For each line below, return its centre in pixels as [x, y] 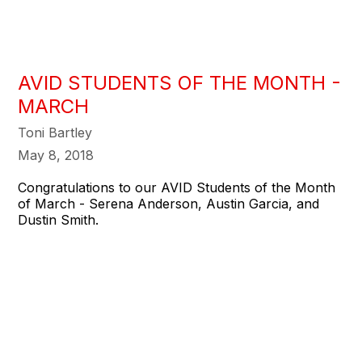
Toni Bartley [55, 133]
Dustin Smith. [59, 220]
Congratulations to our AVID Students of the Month [177, 188]
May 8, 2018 [56, 156]
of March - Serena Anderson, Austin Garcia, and [169, 204]
